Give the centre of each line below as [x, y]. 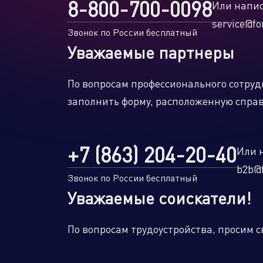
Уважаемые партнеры [151, 52]
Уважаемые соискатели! [159, 198]
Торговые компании [120, 64]
